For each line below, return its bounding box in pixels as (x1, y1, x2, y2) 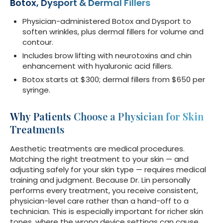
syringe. (22, 85, 50, 96)
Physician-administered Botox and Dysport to (22, 16, 191, 27)
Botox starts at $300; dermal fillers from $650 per (22, 74, 205, 85)
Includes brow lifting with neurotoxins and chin (22, 50, 192, 61)
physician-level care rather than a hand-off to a (10, 196, 189, 207)
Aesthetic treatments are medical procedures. (10, 143, 185, 154)
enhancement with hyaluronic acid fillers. (22, 61, 173, 72)
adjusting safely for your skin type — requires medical (10, 164, 206, 175)
